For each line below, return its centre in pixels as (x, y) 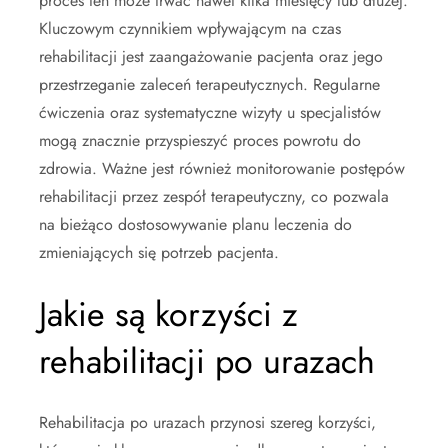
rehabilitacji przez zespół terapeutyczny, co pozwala (214, 197)
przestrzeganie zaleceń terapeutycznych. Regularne (209, 85)
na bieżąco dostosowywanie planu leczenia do (195, 225)
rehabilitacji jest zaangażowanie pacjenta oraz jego (211, 57)
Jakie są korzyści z (168, 315)
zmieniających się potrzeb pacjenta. (159, 253)
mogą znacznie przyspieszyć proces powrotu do (200, 141)
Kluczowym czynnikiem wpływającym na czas (190, 29)
